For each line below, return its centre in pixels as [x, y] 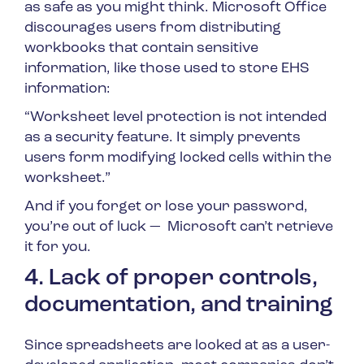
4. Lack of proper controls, [171, 279]
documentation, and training [179, 306]
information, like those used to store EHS [167, 69]
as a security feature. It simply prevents [162, 138]
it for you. [58, 248]
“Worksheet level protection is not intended [175, 118]
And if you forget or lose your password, [166, 207]
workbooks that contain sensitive [141, 49]
